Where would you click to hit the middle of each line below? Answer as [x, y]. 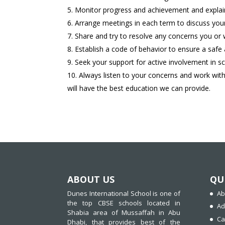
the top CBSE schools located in [124, 203]
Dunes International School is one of [124, 193]
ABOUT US [91, 179]
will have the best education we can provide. [139, 88]
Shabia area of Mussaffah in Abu [124, 212]
